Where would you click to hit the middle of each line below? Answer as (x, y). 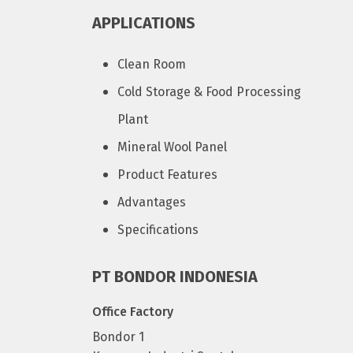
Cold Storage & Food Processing (209, 92)
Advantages (152, 202)
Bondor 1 (118, 337)
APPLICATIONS (144, 23)
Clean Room (152, 64)
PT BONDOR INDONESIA (175, 277)
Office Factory (133, 312)
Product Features (167, 175)
